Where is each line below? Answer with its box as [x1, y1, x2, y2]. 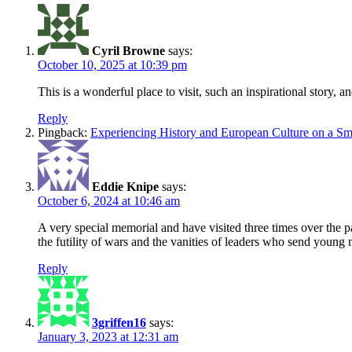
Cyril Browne [92, 43, 165, 57]
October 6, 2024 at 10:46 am [38, 193, 180, 207]
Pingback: [38, 125, 90, 139]
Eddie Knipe [92, 179, 159, 193]
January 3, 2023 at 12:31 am [38, 329, 178, 343]
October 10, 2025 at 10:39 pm [38, 57, 187, 71]
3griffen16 [92, 315, 146, 329]
